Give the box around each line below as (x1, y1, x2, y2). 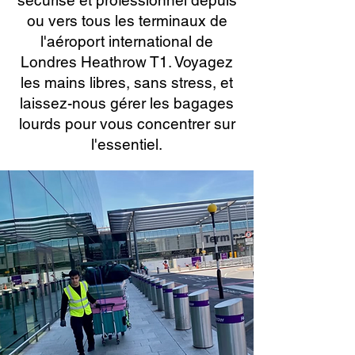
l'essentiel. (91, 136, 162, 153)
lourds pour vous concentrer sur (18, 115, 235, 132)
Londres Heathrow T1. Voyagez (21, 53, 233, 71)
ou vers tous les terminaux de (26, 12, 227, 29)
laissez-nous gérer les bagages (20, 94, 234, 112)
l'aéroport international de (40, 32, 213, 50)
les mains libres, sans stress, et (21, 74, 233, 91)
